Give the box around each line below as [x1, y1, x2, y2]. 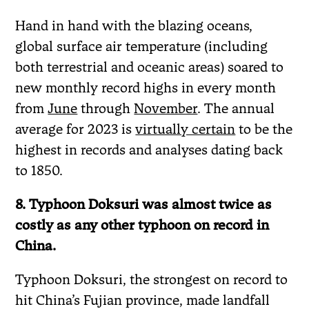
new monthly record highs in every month [15, 79, 277, 96]
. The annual [197, 99, 275, 117]
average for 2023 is [15, 120, 136, 137]
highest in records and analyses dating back [15, 141, 283, 158]
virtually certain [135, 120, 236, 137]
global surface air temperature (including [15, 37, 268, 54]
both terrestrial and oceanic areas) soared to [15, 58, 284, 75]
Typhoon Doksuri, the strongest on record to [15, 270, 288, 288]
